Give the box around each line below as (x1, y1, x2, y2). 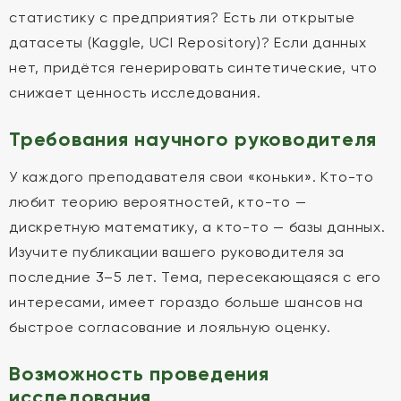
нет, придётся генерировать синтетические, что (9, 59, 378, 76)
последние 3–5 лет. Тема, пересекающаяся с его (9, 269, 381, 286)
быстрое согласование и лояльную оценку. (9, 319, 331, 336)
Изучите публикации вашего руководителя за (9, 243, 345, 260)
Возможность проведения (9, 362, 269, 386)
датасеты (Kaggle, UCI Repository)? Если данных (9, 34, 367, 51)
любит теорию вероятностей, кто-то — (9, 193, 307, 210)
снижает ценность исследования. (9, 84, 261, 101)
